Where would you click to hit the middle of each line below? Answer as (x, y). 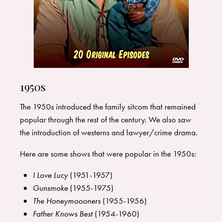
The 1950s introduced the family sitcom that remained (108, 107)
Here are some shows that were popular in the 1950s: (108, 154)
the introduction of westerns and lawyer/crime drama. (110, 133)
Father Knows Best (63, 214)
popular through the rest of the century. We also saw (106, 120)
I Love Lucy (50, 175)
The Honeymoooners (66, 201)
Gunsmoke (50, 188)
